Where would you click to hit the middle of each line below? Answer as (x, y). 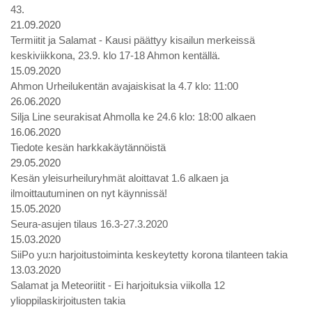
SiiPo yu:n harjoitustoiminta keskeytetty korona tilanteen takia (149, 255)
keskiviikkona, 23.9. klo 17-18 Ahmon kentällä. (115, 55)
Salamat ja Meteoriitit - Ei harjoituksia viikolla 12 (118, 285)
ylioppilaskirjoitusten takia (68, 301)
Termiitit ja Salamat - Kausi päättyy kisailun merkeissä (133, 40)
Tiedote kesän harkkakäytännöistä (88, 147)
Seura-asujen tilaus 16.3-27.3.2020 (89, 224)
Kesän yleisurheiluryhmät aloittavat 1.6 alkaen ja (119, 178)
